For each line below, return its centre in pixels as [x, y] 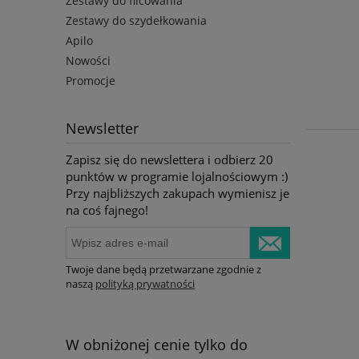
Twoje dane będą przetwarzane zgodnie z [163, 270]
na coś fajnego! [107, 210]
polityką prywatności [145, 284]
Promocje [91, 80]
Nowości [88, 60]
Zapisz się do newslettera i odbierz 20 [169, 159]
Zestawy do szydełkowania [136, 20]
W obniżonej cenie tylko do [157, 345]
